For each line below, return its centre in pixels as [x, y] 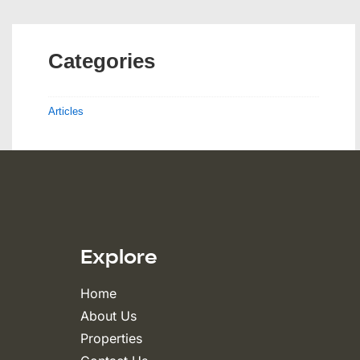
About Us [108, 316]
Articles [66, 111]
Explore [119, 256]
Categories [102, 61]
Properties [111, 338]
